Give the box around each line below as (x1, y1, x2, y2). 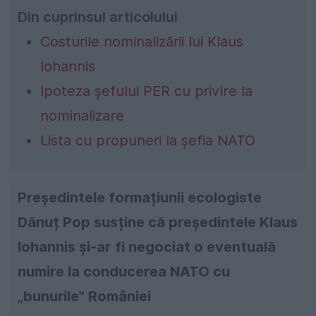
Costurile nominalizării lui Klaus (40, 32, 243, 50)
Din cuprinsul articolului (18, 8, 178, 25)
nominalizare (40, 107, 124, 124)
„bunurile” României (18, 287, 151, 305)
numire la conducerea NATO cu (18, 262, 230, 280)
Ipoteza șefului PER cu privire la (40, 82, 253, 99)
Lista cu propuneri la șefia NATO (40, 131, 255, 149)
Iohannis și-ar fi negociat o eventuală (18, 238, 276, 255)
